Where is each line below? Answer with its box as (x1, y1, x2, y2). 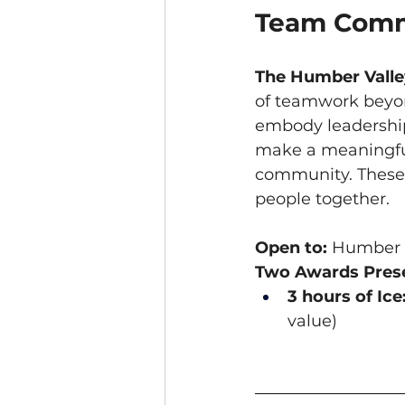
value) (287, 311, 337, 332)
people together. (255, 189, 390, 210)
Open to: (255, 238, 327, 259)
